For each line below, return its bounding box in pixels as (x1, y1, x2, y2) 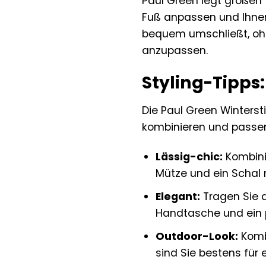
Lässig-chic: (155, 150, 223, 164)
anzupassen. (142, 43, 208, 58)
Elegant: (155, 189, 200, 204)
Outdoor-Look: (155, 229, 238, 243)
